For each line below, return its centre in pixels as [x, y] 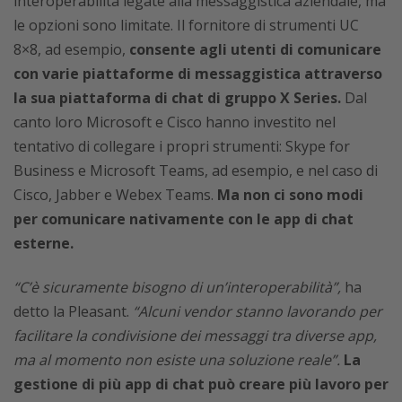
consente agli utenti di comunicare [255, 49]
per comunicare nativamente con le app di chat [184, 218]
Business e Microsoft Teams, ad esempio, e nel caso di [196, 170]
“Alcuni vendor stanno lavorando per [258, 311]
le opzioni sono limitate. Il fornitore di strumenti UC [186, 25]
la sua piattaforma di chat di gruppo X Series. [177, 97]
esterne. [44, 243]
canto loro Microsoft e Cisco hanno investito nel [175, 122]
